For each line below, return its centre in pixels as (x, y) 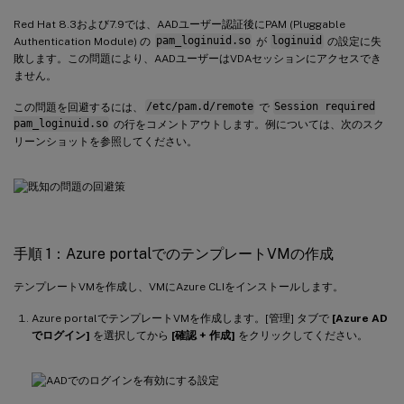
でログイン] (61, 335)
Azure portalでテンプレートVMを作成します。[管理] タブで (182, 318)
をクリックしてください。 (302, 335)
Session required (325, 107)
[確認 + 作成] (203, 335)
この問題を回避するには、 (78, 107)
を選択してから (131, 335)
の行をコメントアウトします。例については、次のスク (247, 124)
